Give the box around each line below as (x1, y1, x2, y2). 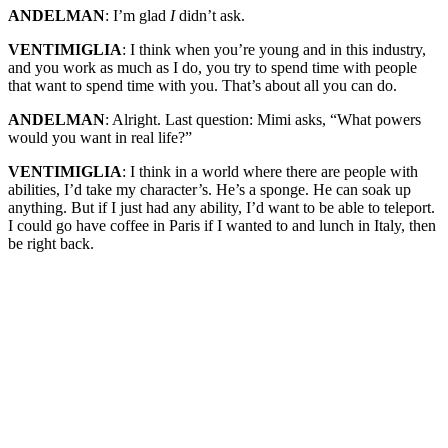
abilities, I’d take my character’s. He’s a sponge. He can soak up (8, 180, 411, 198)
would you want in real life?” (8, 128, 192, 146)
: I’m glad (105, 6, 170, 24)
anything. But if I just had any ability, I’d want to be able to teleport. (8, 198, 435, 216)
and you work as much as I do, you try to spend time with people (8, 58, 417, 76)
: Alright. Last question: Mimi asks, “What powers (105, 110, 421, 128)
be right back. (8, 234, 94, 252)
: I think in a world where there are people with (122, 162, 418, 180)
